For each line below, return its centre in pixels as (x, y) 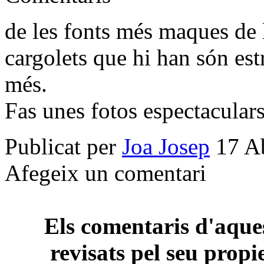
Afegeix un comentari (105, 173)
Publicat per (63, 146)
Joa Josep (166, 146)
